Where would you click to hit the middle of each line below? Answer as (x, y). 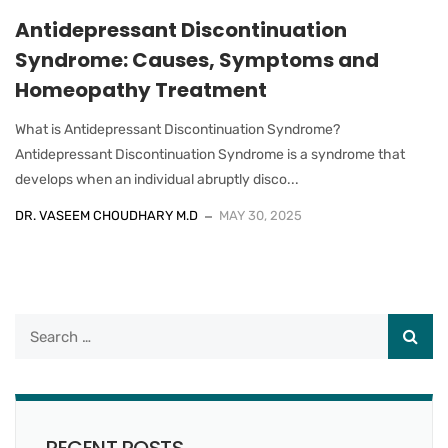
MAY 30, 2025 (260, 216)
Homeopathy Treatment (141, 90)
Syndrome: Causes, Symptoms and (197, 60)
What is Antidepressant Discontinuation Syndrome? (177, 130)
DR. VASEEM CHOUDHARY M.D (106, 216)
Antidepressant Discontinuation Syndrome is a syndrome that (210, 155)
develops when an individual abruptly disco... (157, 180)
